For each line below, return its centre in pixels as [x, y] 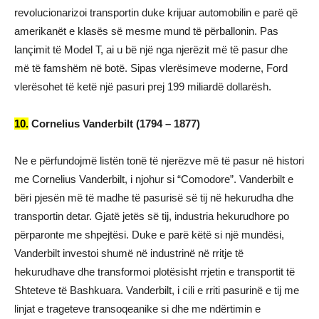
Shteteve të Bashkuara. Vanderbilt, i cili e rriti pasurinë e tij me [157, 290]
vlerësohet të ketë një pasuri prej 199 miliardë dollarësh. [143, 87]
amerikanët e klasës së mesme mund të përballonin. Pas [146, 31]
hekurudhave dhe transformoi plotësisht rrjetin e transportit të [155, 272]
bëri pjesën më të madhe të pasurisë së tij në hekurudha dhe [154, 198]
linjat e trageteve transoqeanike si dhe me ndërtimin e [137, 309]
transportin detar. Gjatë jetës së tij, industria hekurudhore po [152, 216]
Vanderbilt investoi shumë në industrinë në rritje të [129, 253]
